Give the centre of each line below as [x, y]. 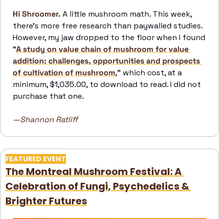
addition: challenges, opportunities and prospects [106, 61]
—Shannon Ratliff [45, 120]
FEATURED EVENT [36, 159]
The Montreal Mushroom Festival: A [94, 172]
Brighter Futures [46, 201]
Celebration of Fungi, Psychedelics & [97, 186]
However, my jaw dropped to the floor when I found [109, 38]
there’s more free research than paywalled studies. [108, 26]
